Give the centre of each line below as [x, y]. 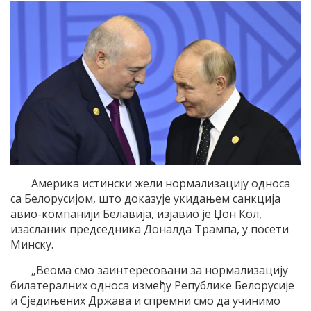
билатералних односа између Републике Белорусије [152, 286]
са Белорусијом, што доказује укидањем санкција [145, 199]
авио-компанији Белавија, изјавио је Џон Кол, [136, 214]
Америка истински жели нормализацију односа [161, 184]
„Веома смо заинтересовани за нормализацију [160, 270]
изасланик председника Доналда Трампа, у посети [150, 229]
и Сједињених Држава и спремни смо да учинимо [145, 301]
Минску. [32, 245]
